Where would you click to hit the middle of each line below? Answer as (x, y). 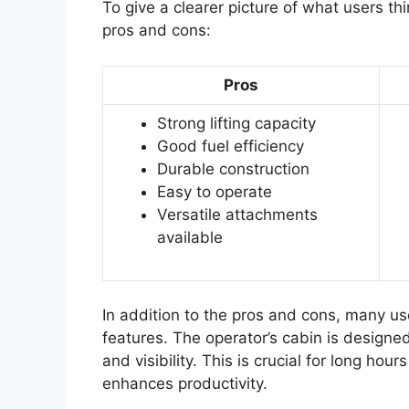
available (190, 237)
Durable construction (233, 168)
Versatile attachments (237, 214)
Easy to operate (215, 191)
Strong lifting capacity (236, 123)
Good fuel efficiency (231, 146)
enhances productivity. (185, 384)
